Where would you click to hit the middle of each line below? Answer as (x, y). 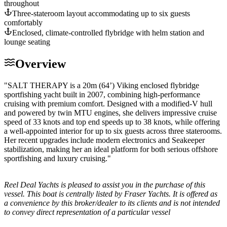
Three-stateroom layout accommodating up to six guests (101, 13)
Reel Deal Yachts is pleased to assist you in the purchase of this (105, 184)
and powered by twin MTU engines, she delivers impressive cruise (110, 112)
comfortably (23, 22)
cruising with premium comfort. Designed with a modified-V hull (108, 103)
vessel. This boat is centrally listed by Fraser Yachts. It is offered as (111, 194)
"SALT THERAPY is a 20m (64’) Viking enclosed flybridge (102, 85)
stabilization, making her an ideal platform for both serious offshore (111, 149)
